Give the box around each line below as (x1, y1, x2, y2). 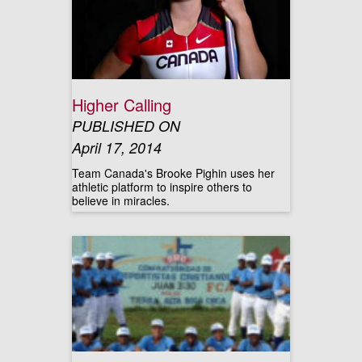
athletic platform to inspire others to (72, 179, 252, 195)
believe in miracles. (72, 192, 170, 208)
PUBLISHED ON (72, 116, 180, 136)
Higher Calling (72, 93, 171, 116)
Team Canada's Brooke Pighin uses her (72, 165, 275, 181)
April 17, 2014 (72, 137, 162, 158)
